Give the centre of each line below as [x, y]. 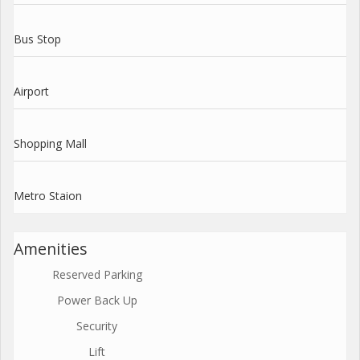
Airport [31, 91]
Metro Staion [48, 195]
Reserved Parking [97, 274]
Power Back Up [97, 300]
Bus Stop [37, 39]
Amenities [51, 248]
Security [97, 325]
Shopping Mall [50, 143]
